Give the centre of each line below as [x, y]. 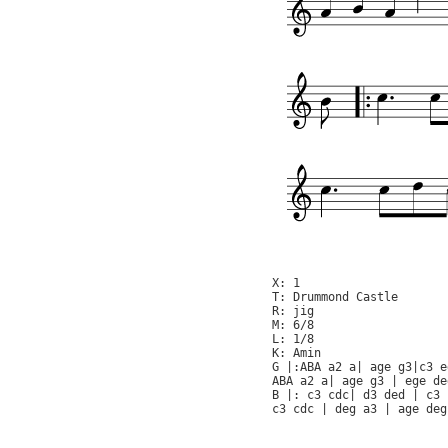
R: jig [293, 311]
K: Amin [296, 353]
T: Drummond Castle [335, 297]
